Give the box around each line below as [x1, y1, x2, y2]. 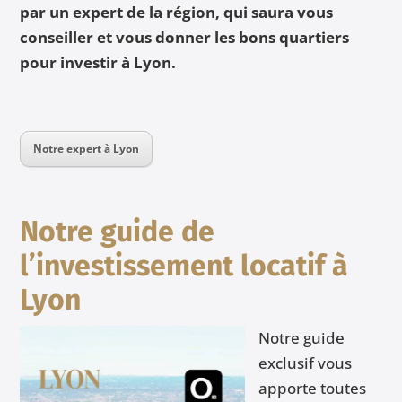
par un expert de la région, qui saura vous [20, 2, 334, 23]
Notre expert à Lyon [33, 141, 140, 157]
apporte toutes [258, 378, 367, 399]
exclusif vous [258, 353, 353, 374]
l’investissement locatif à [20, 249, 349, 284]
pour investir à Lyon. [20, 52, 177, 74]
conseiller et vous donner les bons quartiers [20, 27, 350, 48]
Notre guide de [20, 214, 215, 249]
